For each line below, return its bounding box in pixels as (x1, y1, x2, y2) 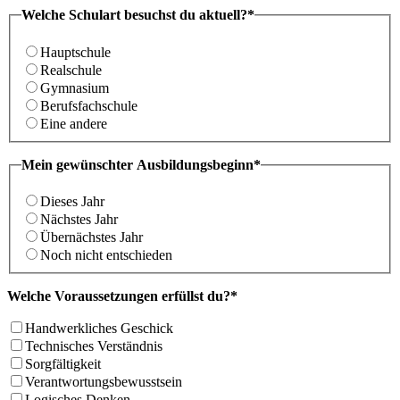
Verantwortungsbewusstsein (25, 374, 182, 390)
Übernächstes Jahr (40, 229, 143, 246)
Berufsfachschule (40, 97, 137, 113)
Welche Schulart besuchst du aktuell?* (21, 6, 254, 22)
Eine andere (40, 115, 107, 131)
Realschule (40, 62, 102, 78)
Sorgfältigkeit (25, 356, 101, 372)
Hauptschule (40, 44, 111, 60)
